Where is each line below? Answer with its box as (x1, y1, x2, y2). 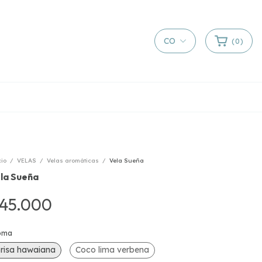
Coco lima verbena (75, 244, 149, 255)
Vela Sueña (109, 157, 144, 164)
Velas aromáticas (47, 157, 99, 164)
